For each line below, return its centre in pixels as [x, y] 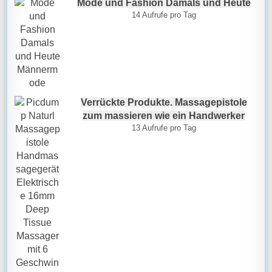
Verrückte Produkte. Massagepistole [164, 102]
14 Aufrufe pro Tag [164, 15]
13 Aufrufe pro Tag [164, 128]
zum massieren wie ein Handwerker [164, 116]
